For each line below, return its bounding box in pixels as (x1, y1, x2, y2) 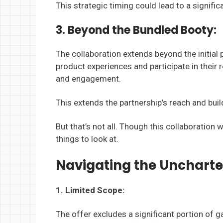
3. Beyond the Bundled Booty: (56, 22, 217, 38)
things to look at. (56, 133, 118, 144)
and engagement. (56, 74, 121, 84)
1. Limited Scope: (56, 185, 124, 196)
